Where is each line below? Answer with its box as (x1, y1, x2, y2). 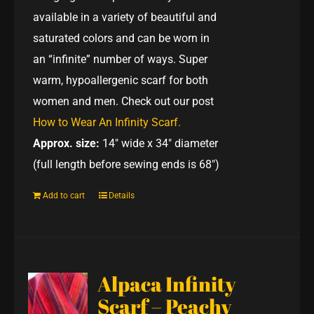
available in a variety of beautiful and (33, 10, 217, 24)
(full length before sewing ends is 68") (33, 157, 220, 171)
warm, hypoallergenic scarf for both (33, 73, 209, 87)
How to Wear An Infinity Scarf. (33, 115, 182, 129)
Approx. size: (33, 136, 100, 150)
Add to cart (43, 190, 86, 200)
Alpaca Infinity (97, 270, 236, 297)
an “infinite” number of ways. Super (33, 52, 208, 66)
